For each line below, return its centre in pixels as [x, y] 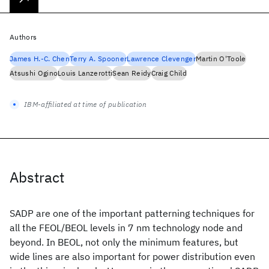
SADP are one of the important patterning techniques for [132, 213]
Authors [23, 37]
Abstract [37, 177]
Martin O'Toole [221, 59]
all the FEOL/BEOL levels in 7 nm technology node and [126, 228]
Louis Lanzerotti [85, 73]
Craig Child [169, 73]
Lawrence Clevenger [162, 59]
